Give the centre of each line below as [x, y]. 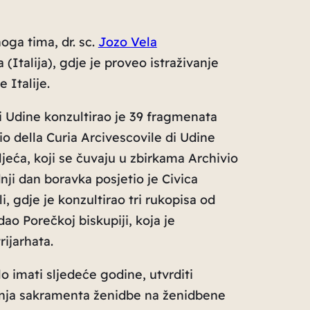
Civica [180, 179]
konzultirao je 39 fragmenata [130, 116]
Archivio [213, 158]
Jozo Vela [127, 42]
